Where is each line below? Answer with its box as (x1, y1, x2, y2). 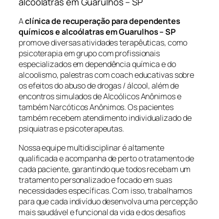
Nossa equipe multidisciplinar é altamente (19, 142, 164, 153)
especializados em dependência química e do (19, 59, 176, 70)
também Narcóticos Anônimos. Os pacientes (19, 102, 174, 113)
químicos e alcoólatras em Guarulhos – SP (19, 26, 175, 38)
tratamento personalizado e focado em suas (19, 174, 172, 185)
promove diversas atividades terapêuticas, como (19, 37, 188, 48)
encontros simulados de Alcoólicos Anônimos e (19, 91, 181, 102)
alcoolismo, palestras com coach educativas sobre (19, 69, 195, 81)
